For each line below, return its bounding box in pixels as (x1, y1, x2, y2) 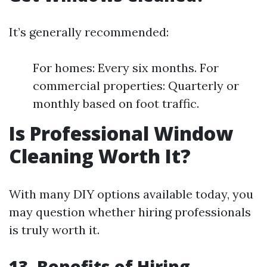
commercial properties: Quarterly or (33, 78, 239, 93)
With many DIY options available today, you (9, 187, 253, 201)
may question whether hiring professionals (9, 204, 251, 219)
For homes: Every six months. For (33, 60, 219, 75)
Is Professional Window (9, 120, 233, 146)
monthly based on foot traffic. (33, 96, 199, 111)
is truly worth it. (9, 222, 100, 237)
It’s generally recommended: (9, 24, 169, 39)
